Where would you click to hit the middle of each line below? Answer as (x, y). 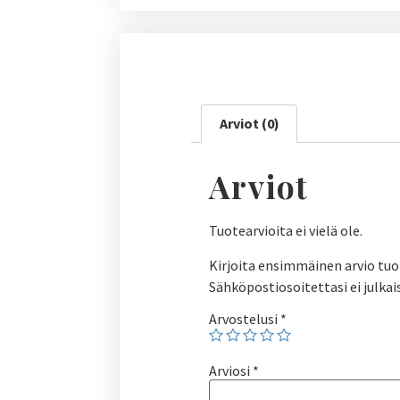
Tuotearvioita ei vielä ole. (286, 231)
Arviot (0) (249, 124)
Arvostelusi (245, 318)
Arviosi (231, 370)
